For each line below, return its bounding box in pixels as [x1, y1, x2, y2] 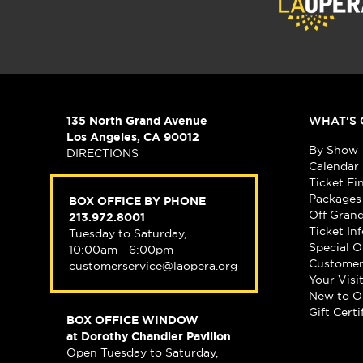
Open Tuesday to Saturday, [66, 345, 218, 361]
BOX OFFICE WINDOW [66, 313, 199, 328]
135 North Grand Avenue [66, 113, 207, 129]
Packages [308, 191, 361, 207]
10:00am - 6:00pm [69, 242, 173, 258]
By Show [308, 143, 358, 158]
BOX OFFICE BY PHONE [69, 194, 206, 209]
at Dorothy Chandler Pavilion [66, 329, 231, 344]
